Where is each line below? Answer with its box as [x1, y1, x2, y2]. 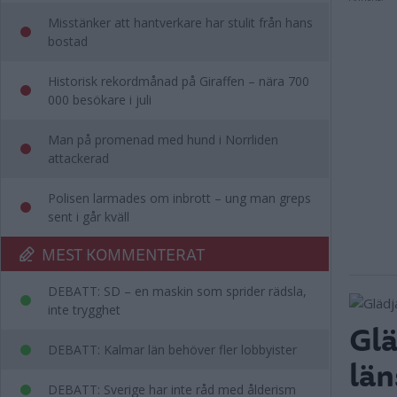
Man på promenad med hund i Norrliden [48, 131, 278, 148]
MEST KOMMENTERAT [42, 241, 205, 267]
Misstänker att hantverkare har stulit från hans [48, 14, 313, 31]
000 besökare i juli [48, 91, 152, 108]
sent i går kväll [48, 208, 129, 225]
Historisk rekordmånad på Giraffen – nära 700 [48, 73, 309, 90]
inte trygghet [48, 301, 121, 318]
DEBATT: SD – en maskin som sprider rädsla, [48, 283, 307, 300]
